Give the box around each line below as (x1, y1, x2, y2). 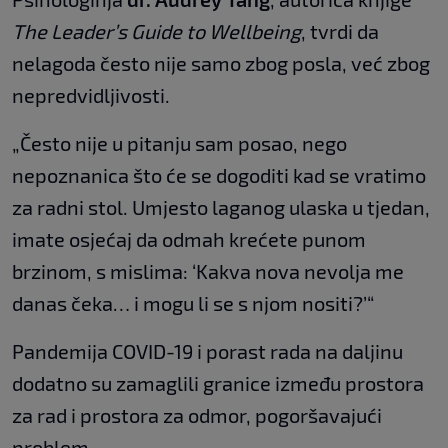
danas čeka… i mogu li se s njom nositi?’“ (12, 290, 374, 315)
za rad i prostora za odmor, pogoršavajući (12, 402, 382, 427)
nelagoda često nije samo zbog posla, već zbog (12, 50, 430, 75)
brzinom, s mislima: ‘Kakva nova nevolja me (12, 258, 404, 283)
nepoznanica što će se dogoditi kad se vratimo (12, 162, 426, 187)
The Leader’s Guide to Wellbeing (12, 18, 301, 43)
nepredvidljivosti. (12, 82, 170, 107)
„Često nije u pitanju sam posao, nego (12, 130, 347, 155)
